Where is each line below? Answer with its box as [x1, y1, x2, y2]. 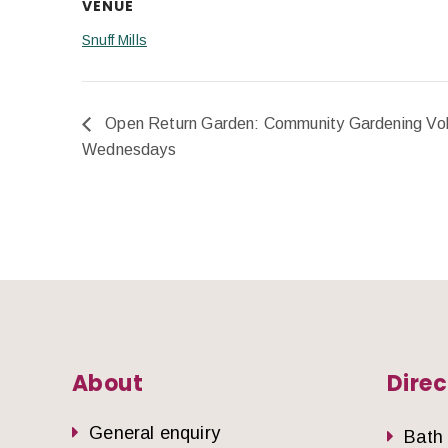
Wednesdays [82, 141, 176, 159]
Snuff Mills [82, 31, 147, 48]
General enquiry [89, 422, 220, 443]
